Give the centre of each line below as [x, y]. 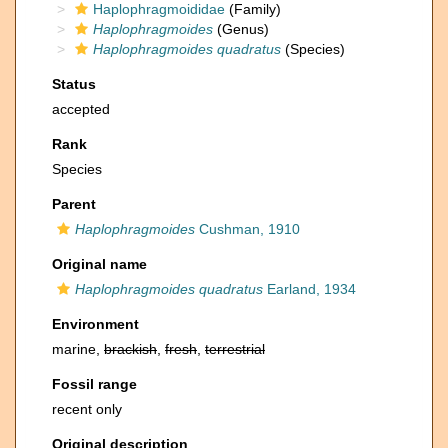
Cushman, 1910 [247, 229]
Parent [74, 204]
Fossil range [94, 384]
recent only [87, 409]
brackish [130, 349]
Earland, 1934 [309, 289]
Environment [95, 324]
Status [74, 84]
